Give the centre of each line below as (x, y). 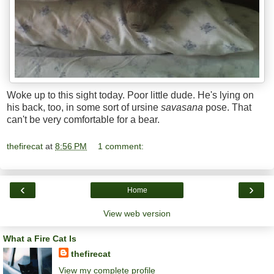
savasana (182, 108)
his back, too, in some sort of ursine (84, 108)
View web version (137, 214)
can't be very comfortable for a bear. (83, 120)
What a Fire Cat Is (40, 239)
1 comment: (121, 146)
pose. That (227, 108)
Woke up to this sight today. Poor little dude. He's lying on (130, 95)
